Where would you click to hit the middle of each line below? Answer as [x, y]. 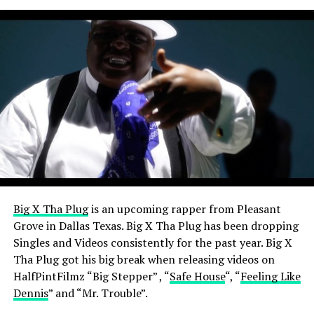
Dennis [30, 293]
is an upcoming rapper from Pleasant [184, 209]
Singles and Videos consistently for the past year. [139, 242]
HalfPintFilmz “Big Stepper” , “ [91, 276]
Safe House [197, 276]
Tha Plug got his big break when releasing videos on [144, 259]
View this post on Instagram [157, 57]
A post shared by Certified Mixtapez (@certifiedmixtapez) [255, 218]
